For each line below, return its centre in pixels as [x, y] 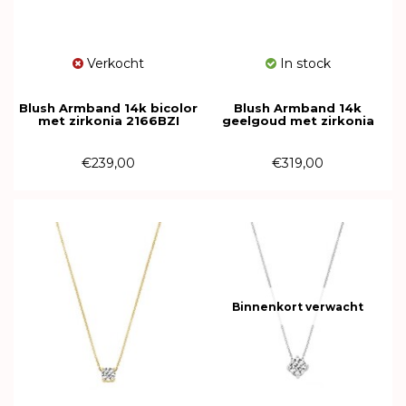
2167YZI [298, 133]
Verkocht [114, 63]
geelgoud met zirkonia [298, 121]
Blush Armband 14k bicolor [108, 108]
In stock [303, 63]
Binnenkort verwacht [298, 306]
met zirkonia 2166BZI [108, 121]
